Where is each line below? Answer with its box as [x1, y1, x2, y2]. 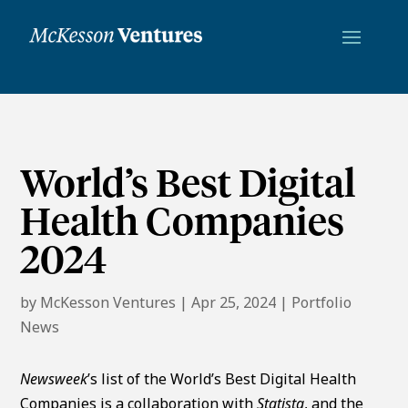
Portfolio [291, 291, 352, 312]
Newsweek [20, 368, 88, 389]
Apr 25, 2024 [191, 291, 277, 312]
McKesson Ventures [40, 291, 177, 312]
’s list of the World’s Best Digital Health [87, 368, 357, 389]
